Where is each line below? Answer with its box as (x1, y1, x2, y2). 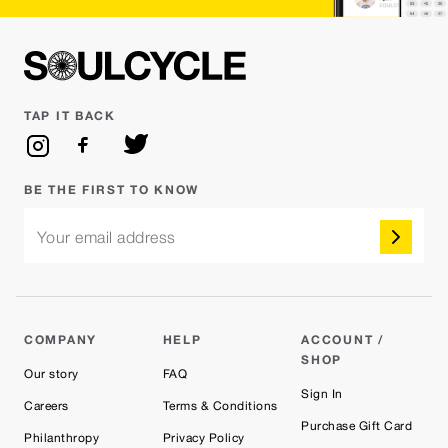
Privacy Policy (162, 431, 245, 445)
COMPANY (24, 332, 97, 347)
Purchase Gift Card (301, 419, 413, 433)
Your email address (36, 228, 176, 247)
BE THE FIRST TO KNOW (24, 182, 199, 197)
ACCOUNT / (301, 332, 384, 347)
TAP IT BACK (24, 107, 116, 123)
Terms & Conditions (162, 399, 278, 413)
